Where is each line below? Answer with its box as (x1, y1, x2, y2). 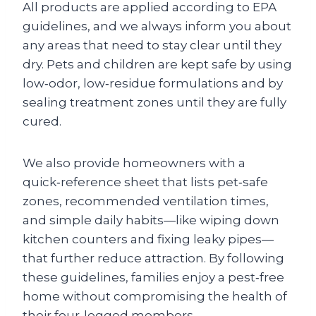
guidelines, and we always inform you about (23, 19, 291, 34)
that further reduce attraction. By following (23, 251, 284, 266)
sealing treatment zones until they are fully (23, 95, 286, 110)
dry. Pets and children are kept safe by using (23, 57, 292, 72)
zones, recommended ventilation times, (23, 194, 269, 209)
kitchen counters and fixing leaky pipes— (23, 232, 274, 247)
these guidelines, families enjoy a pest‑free (23, 270, 284, 285)
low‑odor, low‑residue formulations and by (23, 76, 283, 91)
